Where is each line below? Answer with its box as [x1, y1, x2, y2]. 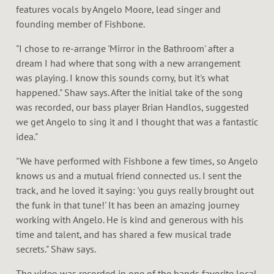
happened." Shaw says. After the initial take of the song [16, 86, 243, 98]
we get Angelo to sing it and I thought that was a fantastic [16, 115, 258, 128]
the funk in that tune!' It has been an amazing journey [16, 198, 239, 211]
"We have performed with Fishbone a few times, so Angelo [16, 154, 258, 167]
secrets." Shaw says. [16, 242, 98, 255]
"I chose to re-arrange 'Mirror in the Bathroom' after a [16, 42, 234, 54]
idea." [16, 130, 40, 143]
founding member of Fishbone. [16, 17, 147, 30]
